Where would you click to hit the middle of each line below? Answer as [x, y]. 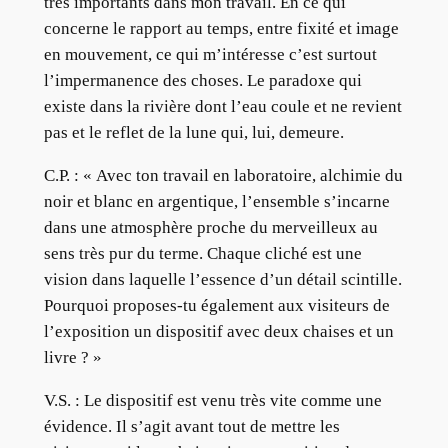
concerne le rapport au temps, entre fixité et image [221, 29]
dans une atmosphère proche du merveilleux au [210, 228]
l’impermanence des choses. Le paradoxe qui [202, 81]
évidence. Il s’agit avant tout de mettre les [191, 426]
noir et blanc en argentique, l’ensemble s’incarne [216, 202]
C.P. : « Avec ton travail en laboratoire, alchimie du [223, 176]
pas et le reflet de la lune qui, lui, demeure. [193, 133]
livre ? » [72, 358]
